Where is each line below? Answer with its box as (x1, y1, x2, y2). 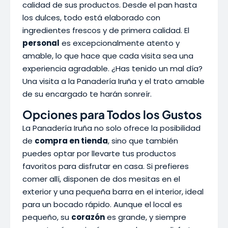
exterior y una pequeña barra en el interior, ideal (22, 186, 204, 197)
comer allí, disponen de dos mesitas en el (22, 174, 180, 184)
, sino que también (108, 135, 178, 146)
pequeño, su (22, 212, 71, 222)
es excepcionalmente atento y (60, 38, 180, 48)
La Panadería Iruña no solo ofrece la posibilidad (22, 123, 201, 133)
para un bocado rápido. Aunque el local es (22, 199, 182, 210)
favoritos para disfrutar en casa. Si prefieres (22, 161, 189, 172)
